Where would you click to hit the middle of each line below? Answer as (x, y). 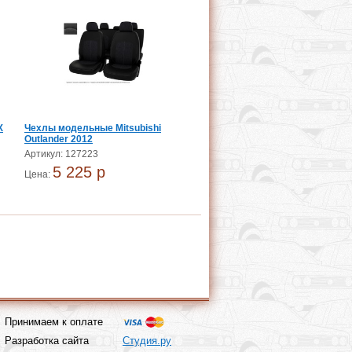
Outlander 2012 (59, 139)
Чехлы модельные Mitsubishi (93, 128)
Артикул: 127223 (61, 154)
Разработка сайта (47, 341)
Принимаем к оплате (54, 322)
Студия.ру (147, 341)
